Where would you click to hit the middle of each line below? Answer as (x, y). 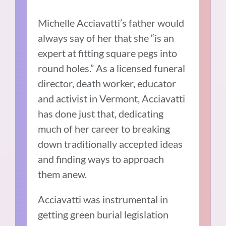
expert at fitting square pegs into (108, 53)
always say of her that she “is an (106, 38)
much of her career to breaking (104, 128)
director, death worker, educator (107, 83)
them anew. (64, 174)
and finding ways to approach (101, 159)
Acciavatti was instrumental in (103, 199)
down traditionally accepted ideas (110, 144)
